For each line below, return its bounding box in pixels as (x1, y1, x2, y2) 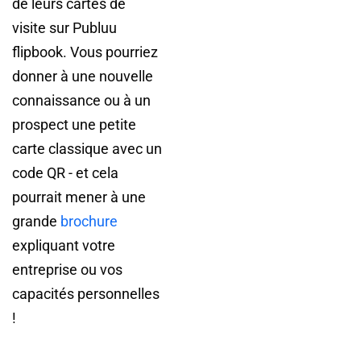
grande (12, 213, 60, 230)
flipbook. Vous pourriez (12, 44, 158, 60)
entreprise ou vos (12, 261, 122, 278)
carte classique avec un (12, 140, 162, 157)
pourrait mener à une (12, 189, 146, 205)
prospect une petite (12, 116, 136, 133)
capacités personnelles (12, 285, 160, 302)
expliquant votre (12, 237, 115, 254)
